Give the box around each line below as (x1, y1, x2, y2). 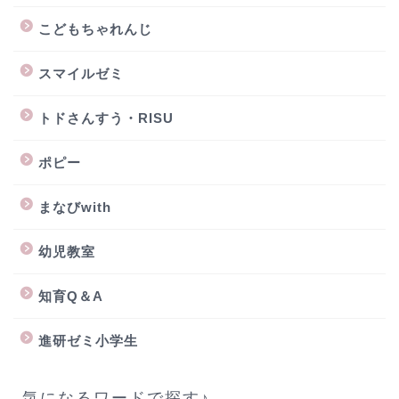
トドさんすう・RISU (38, 110, 174, 126)
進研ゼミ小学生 (38, 332, 138, 348)
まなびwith (38, 199, 111, 215)
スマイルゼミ (38, 65, 124, 81)
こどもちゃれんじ (38, 20, 152, 37)
